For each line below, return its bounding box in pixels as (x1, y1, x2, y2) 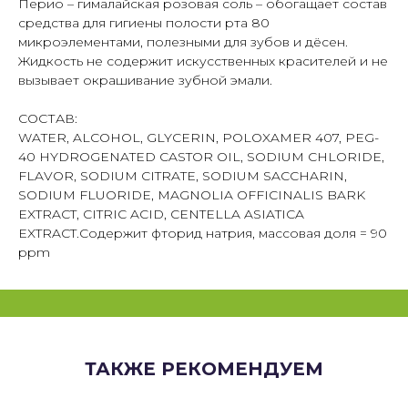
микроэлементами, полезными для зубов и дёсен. (18, 33, 348, 50)
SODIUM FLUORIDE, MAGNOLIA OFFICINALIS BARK (18, 186, 365, 203)
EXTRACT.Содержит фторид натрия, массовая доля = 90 (18, 224, 387, 241)
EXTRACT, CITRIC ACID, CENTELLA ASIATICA (18, 205, 304, 222)
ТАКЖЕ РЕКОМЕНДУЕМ (85, 357, 323, 380)
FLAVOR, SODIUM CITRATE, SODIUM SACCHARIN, (18, 167, 347, 184)
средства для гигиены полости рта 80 (18, 14, 270, 31)
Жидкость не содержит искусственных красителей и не (18, 52, 388, 69)
